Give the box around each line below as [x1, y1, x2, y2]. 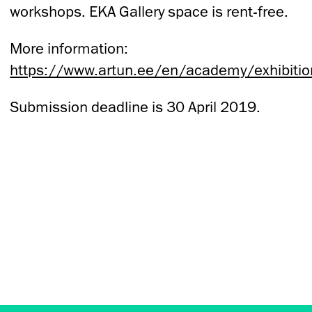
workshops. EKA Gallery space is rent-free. [10, 1, 289, 21]
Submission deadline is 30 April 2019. [10, 97, 261, 116]
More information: [10, 38, 129, 58]
